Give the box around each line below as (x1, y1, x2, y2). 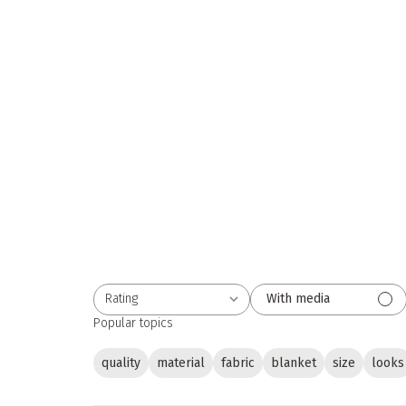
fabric (221, 354, 256, 371)
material (157, 354, 206, 371)
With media (266, 291, 331, 307)
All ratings (111, 297, 122, 314)
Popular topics (93, 314, 174, 331)
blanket (271, 354, 317, 371)
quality (101, 354, 141, 371)
